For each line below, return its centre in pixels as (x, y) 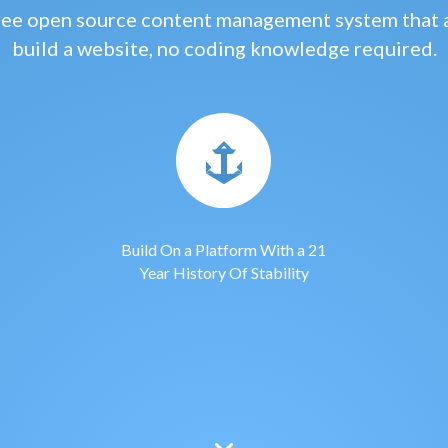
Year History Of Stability (223, 272)
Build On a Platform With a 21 (224, 249)
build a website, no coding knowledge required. (224, 47)
